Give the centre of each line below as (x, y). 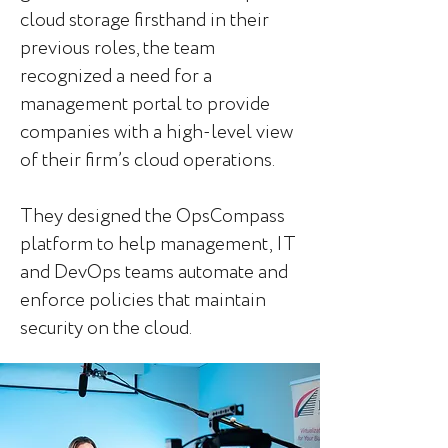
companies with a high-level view (156, 133)
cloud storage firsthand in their (144, 21)
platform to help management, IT (158, 245)
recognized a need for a (116, 77)
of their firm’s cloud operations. (147, 161)
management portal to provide (145, 105)
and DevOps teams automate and (154, 273)
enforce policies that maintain (143, 301)
